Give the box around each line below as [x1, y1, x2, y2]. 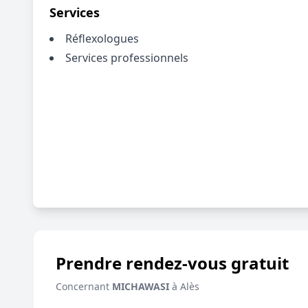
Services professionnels [65, 50, 188, 65]
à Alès [169, 280, 199, 293]
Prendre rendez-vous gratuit [56, 252, 289, 274]
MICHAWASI [112, 280, 169, 293]
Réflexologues [65, 31, 139, 46]
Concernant [56, 280, 112, 293]
